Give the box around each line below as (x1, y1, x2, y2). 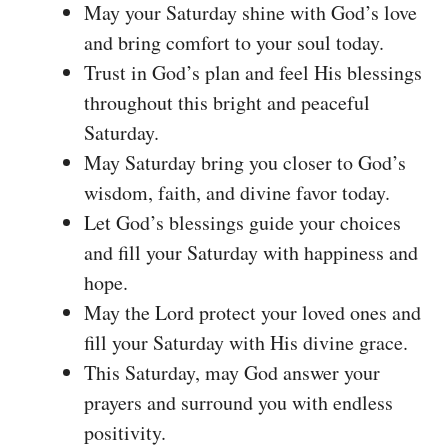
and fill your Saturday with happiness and (84, 239, 418, 267)
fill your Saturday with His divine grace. (84, 329, 408, 357)
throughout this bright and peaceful (84, 89, 370, 117)
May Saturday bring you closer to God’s (84, 149, 406, 177)
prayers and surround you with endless (84, 389, 393, 417)
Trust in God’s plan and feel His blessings (84, 59, 422, 87)
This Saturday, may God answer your (84, 359, 380, 387)
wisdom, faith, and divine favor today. (84, 179, 390, 207)
